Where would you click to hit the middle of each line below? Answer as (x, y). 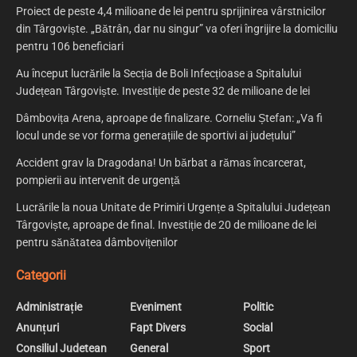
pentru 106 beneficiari (70, 46)
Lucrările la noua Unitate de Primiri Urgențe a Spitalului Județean (173, 207)
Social (258, 327)
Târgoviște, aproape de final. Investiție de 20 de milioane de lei (166, 224)
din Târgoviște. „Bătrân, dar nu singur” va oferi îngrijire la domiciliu (177, 28)
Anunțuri (37, 327)
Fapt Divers (157, 327)
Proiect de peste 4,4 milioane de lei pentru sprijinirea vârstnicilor (171, 11)
